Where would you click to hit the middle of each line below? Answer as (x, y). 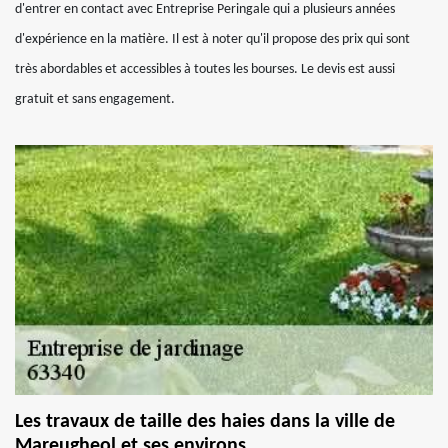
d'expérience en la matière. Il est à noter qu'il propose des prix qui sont (212, 39)
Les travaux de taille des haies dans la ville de (205, 422)
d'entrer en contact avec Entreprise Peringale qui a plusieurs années (205, 9)
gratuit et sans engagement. (95, 99)
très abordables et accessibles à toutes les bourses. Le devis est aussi (205, 69)
